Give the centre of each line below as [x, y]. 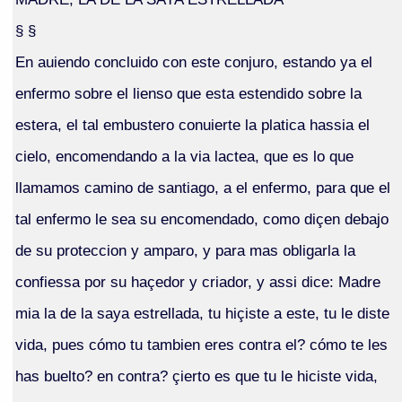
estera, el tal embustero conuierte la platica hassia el [192, 124]
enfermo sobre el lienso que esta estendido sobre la [188, 93]
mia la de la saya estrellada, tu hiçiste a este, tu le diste [202, 313]
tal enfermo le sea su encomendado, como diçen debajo [201, 218]
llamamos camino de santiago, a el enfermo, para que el [202, 187]
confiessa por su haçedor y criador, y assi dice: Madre [197, 281]
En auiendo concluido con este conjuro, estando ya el [193, 61]
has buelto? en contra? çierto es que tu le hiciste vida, [196, 376]
